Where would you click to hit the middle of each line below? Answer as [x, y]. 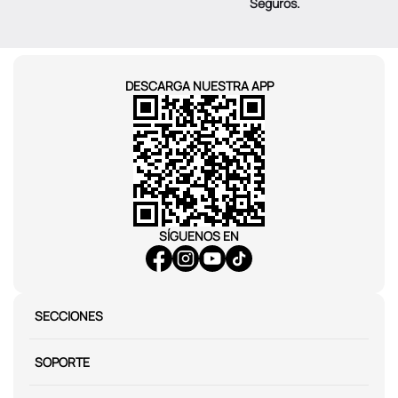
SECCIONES [69, 316]
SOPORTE [62, 362]
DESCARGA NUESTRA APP [199, 86]
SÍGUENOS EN [199, 236]
